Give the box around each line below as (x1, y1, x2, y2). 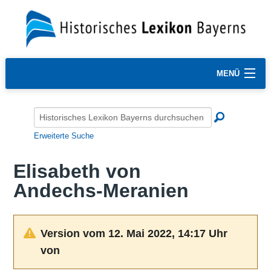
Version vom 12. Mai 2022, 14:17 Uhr (40, 227, 227, 240)
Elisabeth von (13, 160, 141, 183)
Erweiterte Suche (34, 131, 94, 140)
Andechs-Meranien (13, 180, 189, 202)
